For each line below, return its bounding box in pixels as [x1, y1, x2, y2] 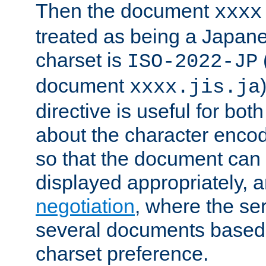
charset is [36, 49, 127, 72]
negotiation [36, 195, 135, 218]
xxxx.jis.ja [129, 76, 260, 99]
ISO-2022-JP [127, 50, 258, 74]
